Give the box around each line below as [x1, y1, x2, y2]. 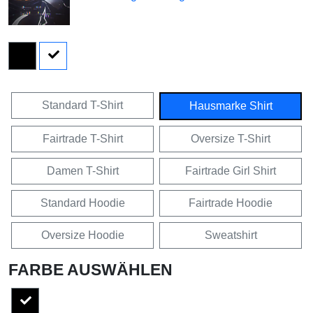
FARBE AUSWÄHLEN [8, 261, 173, 279]
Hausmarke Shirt [189, 100, 272, 112]
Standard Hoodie [40, 197, 125, 210]
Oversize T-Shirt [191, 133, 270, 145]
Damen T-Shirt [46, 165, 119, 177]
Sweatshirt [204, 229, 257, 242]
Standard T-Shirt [42, 99, 123, 112]
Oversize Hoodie [41, 229, 124, 242]
